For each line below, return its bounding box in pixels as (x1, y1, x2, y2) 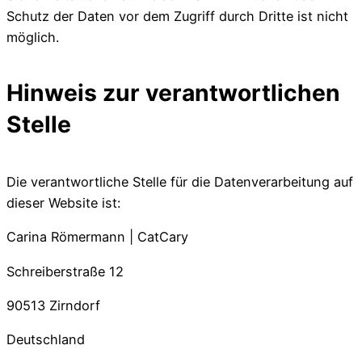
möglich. (6, 28, 59, 45)
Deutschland (6, 331, 85, 348)
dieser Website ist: (6, 195, 120, 212)
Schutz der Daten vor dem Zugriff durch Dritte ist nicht (6, 7, 348, 24)
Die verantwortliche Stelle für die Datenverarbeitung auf (6, 174, 353, 191)
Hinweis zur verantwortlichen (6, 79, 340, 107)
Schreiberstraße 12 (6, 263, 124, 280)
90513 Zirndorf (6, 297, 100, 314)
